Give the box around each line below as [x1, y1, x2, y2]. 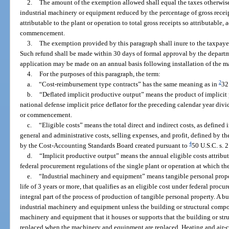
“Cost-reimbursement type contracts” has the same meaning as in [38, 80, 219, 88]
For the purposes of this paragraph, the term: [39, 70, 161, 78]
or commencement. [20, 110, 73, 119]
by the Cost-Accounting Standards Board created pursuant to [20, 141, 190, 149]
